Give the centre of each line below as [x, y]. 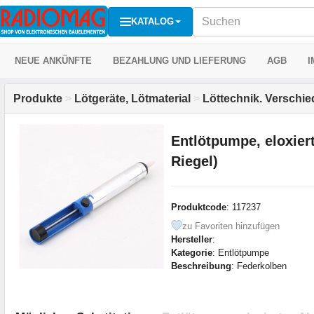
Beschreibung [201, 266]
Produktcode [198, 207]
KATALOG [152, 21]
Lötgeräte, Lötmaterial [132, 98]
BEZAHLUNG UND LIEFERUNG [179, 61]
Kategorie [191, 252]
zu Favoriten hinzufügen [231, 226]
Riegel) [194, 161]
